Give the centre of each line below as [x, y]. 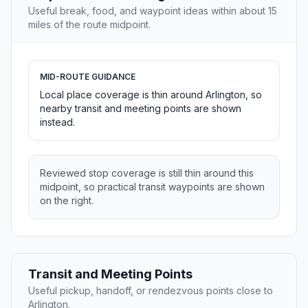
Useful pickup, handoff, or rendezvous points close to [151, 291]
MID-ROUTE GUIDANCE [88, 77]
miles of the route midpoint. [89, 25]
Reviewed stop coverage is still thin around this [147, 173]
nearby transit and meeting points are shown [141, 109]
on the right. [67, 201]
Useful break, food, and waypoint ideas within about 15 [153, 11]
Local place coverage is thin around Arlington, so [151, 95]
